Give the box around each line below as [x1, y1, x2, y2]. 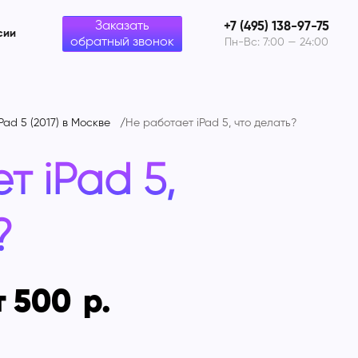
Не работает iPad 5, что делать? [125, 117, 296, 129]
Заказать [94, 19, 149, 33]
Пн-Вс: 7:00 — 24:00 [224, 36, 328, 48]
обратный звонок [70, 35, 174, 49]
